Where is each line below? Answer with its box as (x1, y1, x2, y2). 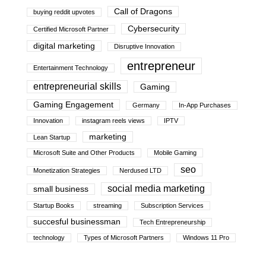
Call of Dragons (114, 7, 173, 16)
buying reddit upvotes (33, 8, 96, 15)
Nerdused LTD (119, 166, 162, 174)
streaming (93, 201, 122, 209)
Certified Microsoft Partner (33, 25, 109, 33)
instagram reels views (82, 116, 145, 124)
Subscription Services (141, 201, 204, 209)
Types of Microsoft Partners (84, 233, 164, 241)
